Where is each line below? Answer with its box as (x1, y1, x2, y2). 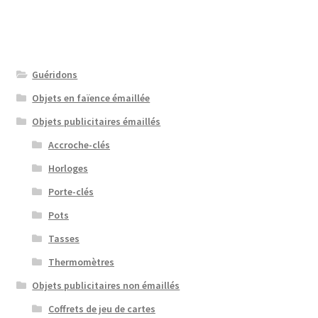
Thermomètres (48, 255, 114, 268)
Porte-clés (48, 185, 94, 198)
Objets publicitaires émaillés (32, 114, 161, 128)
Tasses (48, 231, 79, 245)
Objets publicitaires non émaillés (32, 278, 180, 292)
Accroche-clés (48, 138, 110, 151)
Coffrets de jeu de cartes (48, 302, 155, 315)
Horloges (48, 161, 88, 175)
